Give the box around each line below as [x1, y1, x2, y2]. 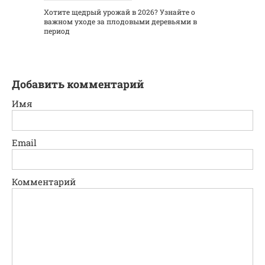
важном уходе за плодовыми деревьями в [44, 17, 197, 27]
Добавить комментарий [12, 77, 144, 92]
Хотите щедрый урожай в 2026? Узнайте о [44, 7, 195, 17]
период [44, 26, 70, 36]
